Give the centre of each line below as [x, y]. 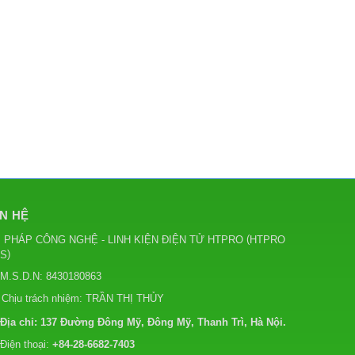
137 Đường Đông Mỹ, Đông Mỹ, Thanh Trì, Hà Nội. [163, 322]
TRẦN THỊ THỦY [125, 298]
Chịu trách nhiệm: [44, 298]
